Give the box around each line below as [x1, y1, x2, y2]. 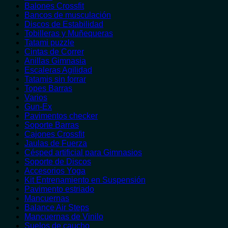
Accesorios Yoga [24, 166, 85, 175]
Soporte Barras [24, 121, 79, 129]
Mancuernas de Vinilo [24, 212, 103, 221]
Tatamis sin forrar [24, 75, 86, 83]
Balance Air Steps [24, 203, 89, 212]
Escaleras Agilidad [24, 66, 92, 74]
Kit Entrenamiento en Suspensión [24, 176, 146, 184]
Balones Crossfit [24, 2, 84, 10]
